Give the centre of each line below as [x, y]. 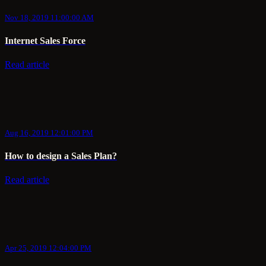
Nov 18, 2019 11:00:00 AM [49, 18]
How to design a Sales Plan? [61, 156]
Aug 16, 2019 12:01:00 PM [49, 133]
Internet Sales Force [45, 40]
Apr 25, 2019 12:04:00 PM [48, 248]
